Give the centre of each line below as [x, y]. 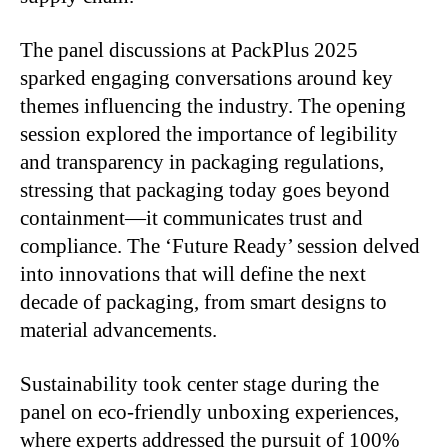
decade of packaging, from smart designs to [203, 301]
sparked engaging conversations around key [206, 77]
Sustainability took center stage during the [199, 383]
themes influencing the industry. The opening [213, 105]
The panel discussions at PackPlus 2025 [189, 49]
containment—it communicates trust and [191, 217]
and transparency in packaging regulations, [202, 161]
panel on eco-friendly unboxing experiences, [209, 411]
